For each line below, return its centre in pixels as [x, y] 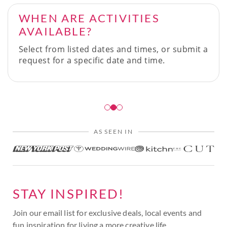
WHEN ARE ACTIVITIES [89, 18]
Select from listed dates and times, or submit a [113, 49]
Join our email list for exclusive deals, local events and [107, 212]
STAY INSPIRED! [69, 193]
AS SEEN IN [113, 131]
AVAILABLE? [55, 31]
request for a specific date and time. [92, 60]
